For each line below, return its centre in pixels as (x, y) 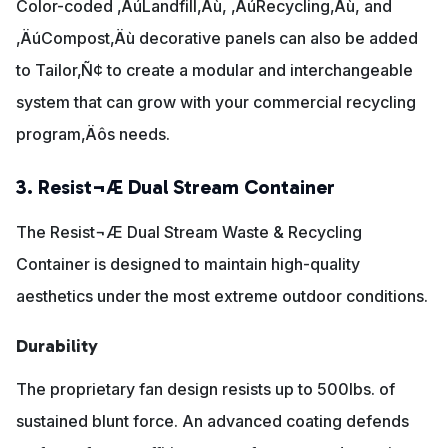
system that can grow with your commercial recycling (216, 102)
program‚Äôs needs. (93, 134)
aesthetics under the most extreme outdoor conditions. (222, 296)
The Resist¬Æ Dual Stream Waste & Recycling (189, 232)
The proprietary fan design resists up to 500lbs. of (205, 389)
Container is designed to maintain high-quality (188, 264)
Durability (57, 346)
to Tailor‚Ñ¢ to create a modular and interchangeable (214, 70)
